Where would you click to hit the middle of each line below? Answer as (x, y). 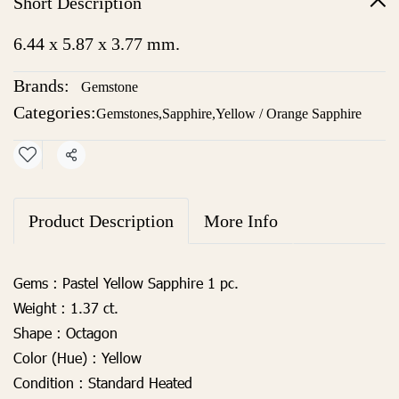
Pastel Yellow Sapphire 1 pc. (148, 283)
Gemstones (127, 114)
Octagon (90, 333)
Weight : (40, 308)
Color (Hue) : (55, 358)
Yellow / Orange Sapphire (289, 114)
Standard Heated (138, 383)
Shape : (37, 333)
